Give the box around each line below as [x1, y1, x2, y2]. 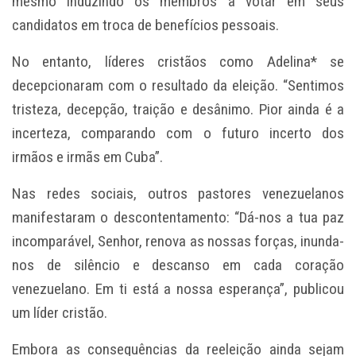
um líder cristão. [12, 303, 107, 322]
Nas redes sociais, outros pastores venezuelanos [12, 184, 344, 203]
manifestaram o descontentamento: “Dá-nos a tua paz [12, 207, 344, 226]
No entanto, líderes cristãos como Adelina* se [12, 52, 344, 71]
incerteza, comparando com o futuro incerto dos [12, 123, 344, 142]
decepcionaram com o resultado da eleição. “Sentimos [12, 75, 344, 95]
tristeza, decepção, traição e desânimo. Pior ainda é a [12, 99, 344, 118]
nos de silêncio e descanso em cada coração [12, 255, 344, 274]
